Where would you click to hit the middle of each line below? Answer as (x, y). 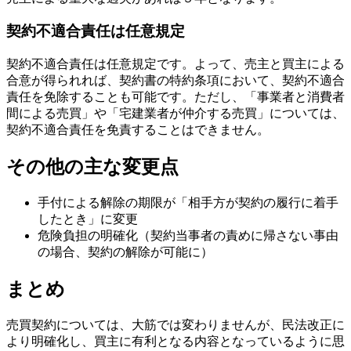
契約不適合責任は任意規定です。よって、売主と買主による (175, 63)
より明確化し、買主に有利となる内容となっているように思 (175, 341)
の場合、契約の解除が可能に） (125, 251)
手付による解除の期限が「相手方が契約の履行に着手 (188, 202)
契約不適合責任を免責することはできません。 (138, 129)
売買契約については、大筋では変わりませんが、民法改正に (175, 324)
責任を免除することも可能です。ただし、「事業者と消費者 (175, 96)
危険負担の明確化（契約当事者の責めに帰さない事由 (188, 235)
